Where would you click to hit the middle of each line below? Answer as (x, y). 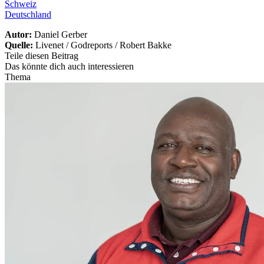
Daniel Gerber (61, 35)
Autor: (19, 35)
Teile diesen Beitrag (42, 56)
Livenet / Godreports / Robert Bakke (103, 45)
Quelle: (20, 45)
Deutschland (28, 15)
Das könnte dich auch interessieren (69, 67)
